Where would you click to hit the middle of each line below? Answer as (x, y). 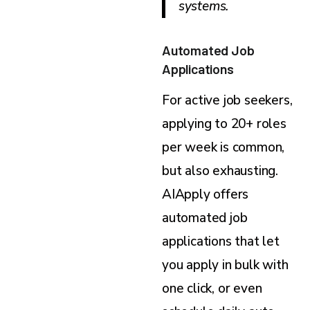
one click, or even (212, 289)
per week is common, (224, 148)
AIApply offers (206, 195)
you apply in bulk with (225, 265)
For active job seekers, (227, 101)
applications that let (221, 242)
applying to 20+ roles (224, 124)
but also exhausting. (220, 171)
